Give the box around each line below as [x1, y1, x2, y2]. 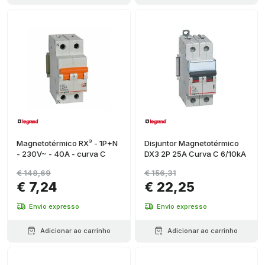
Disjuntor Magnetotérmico [144, 138, 239, 148]
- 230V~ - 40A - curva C [17, 149, 106, 159]
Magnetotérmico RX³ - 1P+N [17, 138, 118, 148]
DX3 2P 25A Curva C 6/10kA [144, 149, 246, 159]
